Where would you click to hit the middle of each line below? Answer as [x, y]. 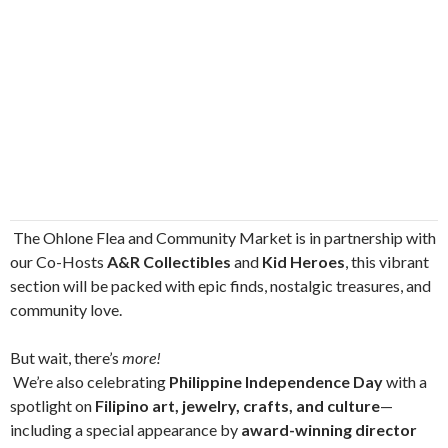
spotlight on [52, 405]
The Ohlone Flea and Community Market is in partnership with [223, 237]
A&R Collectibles [169, 261]
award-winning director [329, 429]
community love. [66, 309]
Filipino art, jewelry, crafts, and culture [237, 405]
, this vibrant [387, 261]
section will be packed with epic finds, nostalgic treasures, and [220, 285]
